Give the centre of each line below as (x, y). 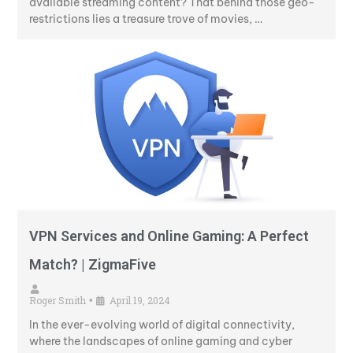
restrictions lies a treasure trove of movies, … (146, 19)
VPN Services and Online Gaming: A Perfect (169, 236)
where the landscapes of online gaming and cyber (161, 341)
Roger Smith (58, 300)
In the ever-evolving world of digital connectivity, (162, 324)
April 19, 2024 (140, 300)
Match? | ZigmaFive (93, 264)
